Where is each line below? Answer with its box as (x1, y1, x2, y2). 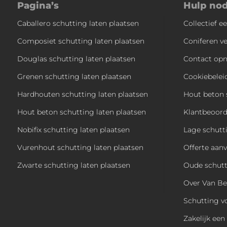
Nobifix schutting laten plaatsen (17, 125, 130, 134)
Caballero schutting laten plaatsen (17, 18, 139, 28)
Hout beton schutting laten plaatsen (17, 107, 146, 117)
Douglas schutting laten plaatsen (17, 54, 135, 63)
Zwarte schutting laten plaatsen (17, 160, 130, 170)
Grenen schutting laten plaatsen (17, 71, 131, 81)
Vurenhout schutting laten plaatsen (17, 142, 143, 152)
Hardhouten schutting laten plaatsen (17, 89, 148, 99)
